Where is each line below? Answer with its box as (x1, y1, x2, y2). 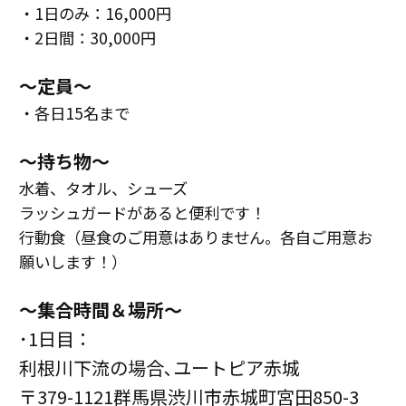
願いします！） (19, 249, 127, 273)
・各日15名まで (19, 101, 130, 124)
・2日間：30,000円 (19, 25, 156, 49)
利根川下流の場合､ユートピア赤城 (19, 353, 300, 381)
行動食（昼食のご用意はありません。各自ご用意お (19, 225, 372, 248)
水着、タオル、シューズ (19, 176, 188, 199)
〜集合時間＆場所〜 (19, 295, 182, 323)
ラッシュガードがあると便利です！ (19, 200, 266, 224)
